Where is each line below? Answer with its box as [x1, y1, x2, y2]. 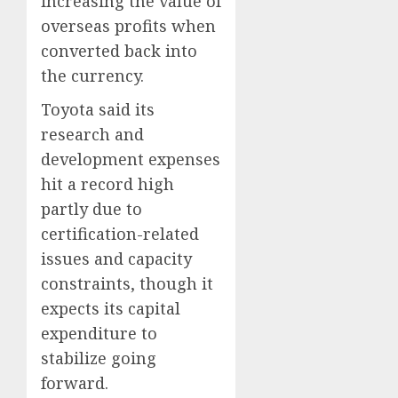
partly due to [41, 197, 142, 219]
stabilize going [41, 346, 156, 369]
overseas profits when [41, 14, 216, 36]
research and [41, 123, 144, 145]
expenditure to [41, 322, 157, 344]
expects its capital [41, 297, 180, 319]
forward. [41, 371, 108, 394]
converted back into [41, 39, 197, 61]
